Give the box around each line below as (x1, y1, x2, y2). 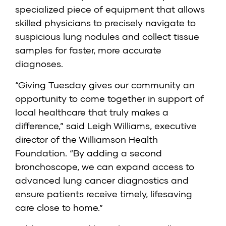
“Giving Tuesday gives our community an (15, 79, 195, 91)
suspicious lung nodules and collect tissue (15, 31, 199, 42)
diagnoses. (15, 58, 63, 70)
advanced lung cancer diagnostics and (15, 175, 189, 186)
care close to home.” (15, 202, 103, 213)
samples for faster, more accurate (15, 44, 161, 56)
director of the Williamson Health (15, 134, 158, 145)
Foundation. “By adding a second (15, 147, 162, 159)
